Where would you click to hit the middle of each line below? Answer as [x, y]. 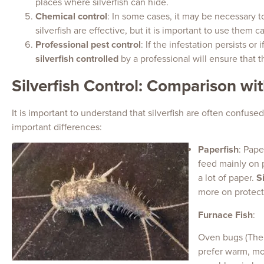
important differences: [57, 127]
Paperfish [218, 150]
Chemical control [71, 16]
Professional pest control [88, 44]
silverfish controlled [77, 59]
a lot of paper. [227, 178]
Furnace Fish [225, 215]
